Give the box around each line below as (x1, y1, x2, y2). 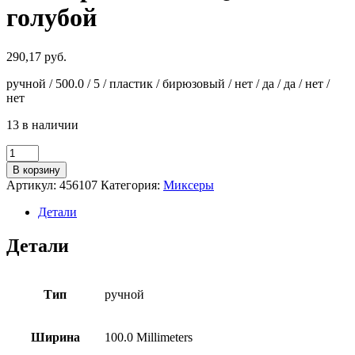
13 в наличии (6, 117, 78, 132)
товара (6, 158, 41, 172)
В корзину (13, 163, 60, 176)
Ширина (30, 330, 80, 344)
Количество (6, 143, 69, 158)
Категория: (101, 177, 163, 192)
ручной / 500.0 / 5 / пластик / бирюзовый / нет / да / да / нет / (6, 76, 330, 90)
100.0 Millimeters (105, 330, 193, 344)
